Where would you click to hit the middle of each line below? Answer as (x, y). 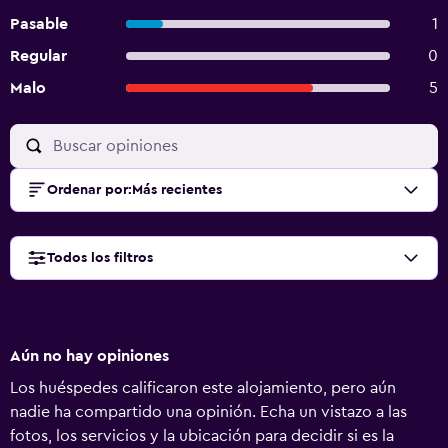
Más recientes (177, 190)
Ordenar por (87, 190)
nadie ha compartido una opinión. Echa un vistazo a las (208, 412)
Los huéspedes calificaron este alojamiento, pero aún (203, 388)
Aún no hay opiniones (89, 356)
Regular (38, 56)
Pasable (39, 24)
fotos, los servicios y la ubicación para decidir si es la (202, 436)
